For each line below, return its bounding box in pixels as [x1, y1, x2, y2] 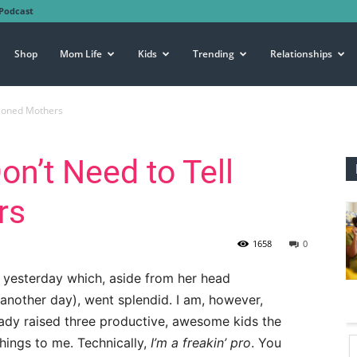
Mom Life [60, 47, 102, 61]
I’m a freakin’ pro [147, 335, 251, 351]
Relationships [270, 47, 332, 61]
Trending [193, 47, 234, 61]
